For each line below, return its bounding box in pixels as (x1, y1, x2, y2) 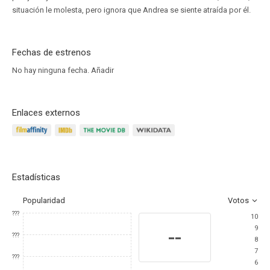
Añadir (91, 66, 114, 75)
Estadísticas (12, 172, 60, 183)
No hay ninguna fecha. (12, 66, 91, 75)
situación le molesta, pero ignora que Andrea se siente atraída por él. (12, 5, 251, 14)
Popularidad (23, 196, 65, 205)
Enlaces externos (12, 107, 80, 118)
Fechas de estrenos (12, 47, 91, 58)
